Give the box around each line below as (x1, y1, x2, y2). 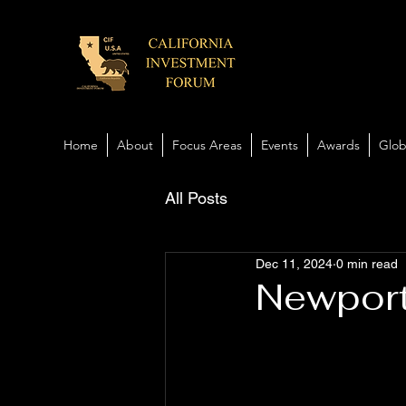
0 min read (336, 256, 398, 271)
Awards (317, 137, 360, 153)
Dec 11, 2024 (256, 256, 333, 271)
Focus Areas (172, 137, 242, 153)
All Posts (165, 188, 227, 208)
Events (261, 137, 298, 153)
